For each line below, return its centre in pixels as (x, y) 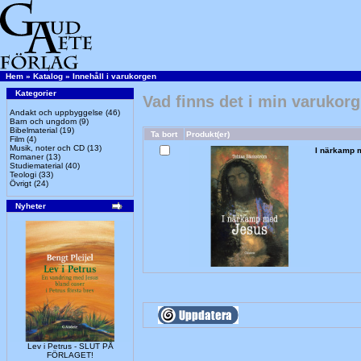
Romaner (27, 157)
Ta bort (164, 134)
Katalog (48, 76)
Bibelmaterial (33, 130)
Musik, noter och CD (47, 148)
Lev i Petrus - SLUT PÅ (70, 346)
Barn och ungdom (43, 121)
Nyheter (31, 206)
